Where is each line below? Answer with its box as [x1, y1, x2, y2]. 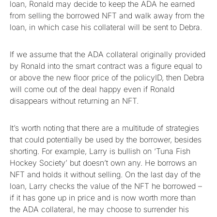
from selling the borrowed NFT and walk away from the [10, 10, 204, 20]
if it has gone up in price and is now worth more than [10, 192, 196, 202]
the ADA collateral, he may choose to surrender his [10, 204, 189, 214]
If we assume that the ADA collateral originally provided [10, 49, 205, 59]
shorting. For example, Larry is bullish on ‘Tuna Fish [10, 146, 190, 156]
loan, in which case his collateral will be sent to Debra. [10, 22, 202, 32]
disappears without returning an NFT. [10, 95, 139, 106]
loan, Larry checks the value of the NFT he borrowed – [10, 181, 202, 191]
